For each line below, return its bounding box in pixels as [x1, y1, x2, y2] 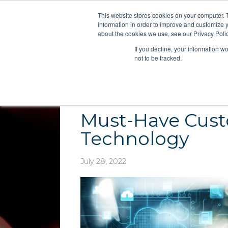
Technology [80, 127, 189, 150]
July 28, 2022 [80, 157, 126, 166]
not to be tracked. [134, 53, 182, 62]
